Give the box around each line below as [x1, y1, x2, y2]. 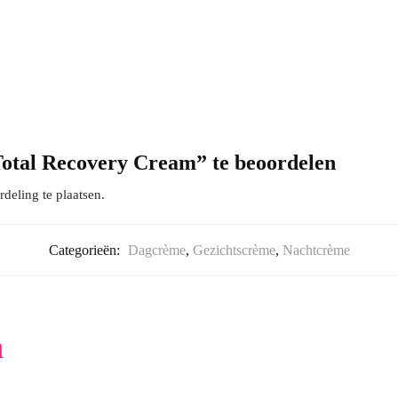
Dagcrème [127, 243, 186, 259]
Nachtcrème [282, 243, 350, 259]
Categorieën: [48, 243, 123, 259]
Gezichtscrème [192, 243, 275, 259]
